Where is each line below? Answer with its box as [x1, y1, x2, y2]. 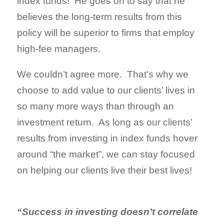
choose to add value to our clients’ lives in [17, 85, 195, 95]
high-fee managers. [17, 43, 100, 54]
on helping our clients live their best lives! [17, 165, 192, 175]
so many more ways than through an [17, 101, 174, 111]
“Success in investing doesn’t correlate [17, 206, 198, 217]
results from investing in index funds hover [17, 133, 197, 143]
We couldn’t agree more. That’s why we [17, 69, 188, 79]
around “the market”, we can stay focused [17, 149, 195, 159]
